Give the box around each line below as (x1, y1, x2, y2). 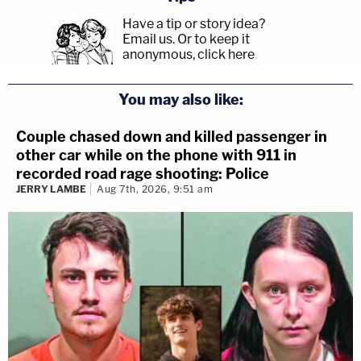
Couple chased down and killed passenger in (16, 128, 327, 146)
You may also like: (118, 91, 243, 109)
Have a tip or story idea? (122, 16, 265, 32)
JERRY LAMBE (16, 183, 86, 196)
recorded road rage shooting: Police (16, 165, 269, 183)
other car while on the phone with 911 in (16, 147, 297, 164)
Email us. (122, 31, 175, 48)
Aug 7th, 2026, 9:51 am (97, 183, 213, 196)
